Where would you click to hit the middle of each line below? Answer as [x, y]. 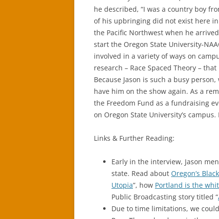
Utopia [122, 185]
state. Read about [141, 173]
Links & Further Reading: [134, 138]
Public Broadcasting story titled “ [165, 197]
